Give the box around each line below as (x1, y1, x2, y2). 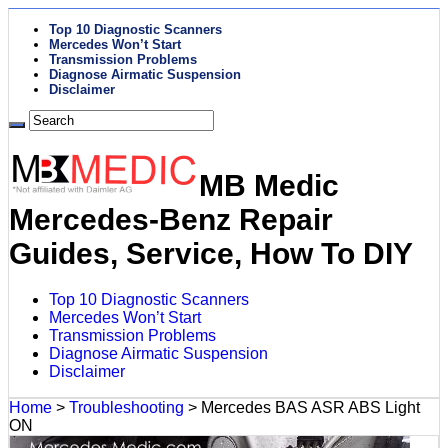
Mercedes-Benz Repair (9, 202, 333, 236)
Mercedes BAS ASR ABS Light (201, 398, 420, 416)
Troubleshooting (69, 398, 184, 416)
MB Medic (199, 168, 339, 202)
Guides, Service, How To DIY (9, 236, 413, 270)
